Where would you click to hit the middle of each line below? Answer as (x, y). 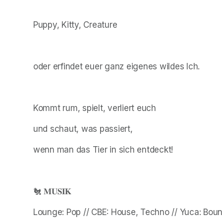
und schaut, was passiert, (83, 129)
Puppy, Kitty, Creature (75, 25)
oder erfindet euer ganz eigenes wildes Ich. (117, 66)
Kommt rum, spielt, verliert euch (95, 108)
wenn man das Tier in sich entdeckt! (103, 149)
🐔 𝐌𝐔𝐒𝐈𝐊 (53, 191)
